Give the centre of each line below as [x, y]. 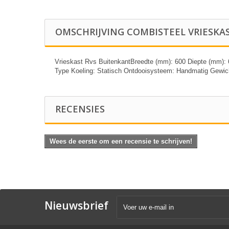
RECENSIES [80, 109]
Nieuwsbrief [76, 205]
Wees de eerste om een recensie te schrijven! [121, 141]
